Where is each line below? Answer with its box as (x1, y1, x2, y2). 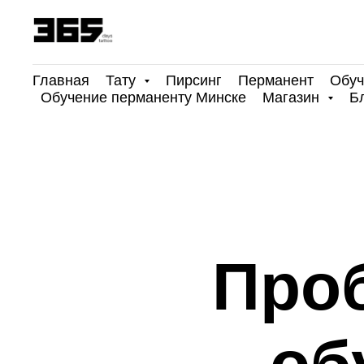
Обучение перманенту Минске (41, 89, 246, 106)
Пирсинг (166, 72, 222, 89)
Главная (32, 72, 89, 89)
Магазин (262, 89, 323, 106)
